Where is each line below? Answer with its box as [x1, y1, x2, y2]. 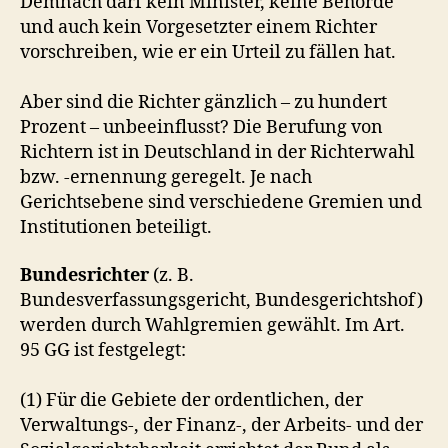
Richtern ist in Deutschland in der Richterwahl [20, 141, 415, 164]
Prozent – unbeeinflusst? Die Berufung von [20, 116, 383, 139]
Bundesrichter [20, 263, 149, 287]
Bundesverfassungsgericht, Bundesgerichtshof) [20, 288, 423, 312]
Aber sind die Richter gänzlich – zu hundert [20, 91, 387, 114]
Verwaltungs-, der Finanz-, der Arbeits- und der [20, 413, 423, 437]
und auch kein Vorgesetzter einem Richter [20, 16, 377, 39]
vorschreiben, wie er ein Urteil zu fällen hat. [20, 41, 396, 64]
